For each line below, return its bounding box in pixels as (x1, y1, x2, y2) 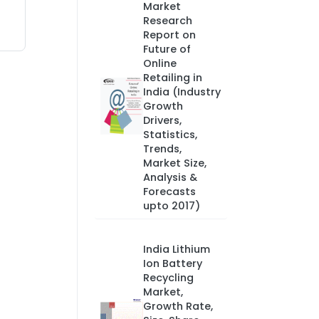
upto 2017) (142, 199, 200, 213)
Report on (142, 28, 196, 42)
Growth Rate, (142, 299, 213, 313)
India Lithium (142, 242, 210, 256)
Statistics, (142, 127, 197, 142)
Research (142, 14, 192, 28)
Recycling (142, 271, 194, 285)
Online (142, 56, 177, 70)
